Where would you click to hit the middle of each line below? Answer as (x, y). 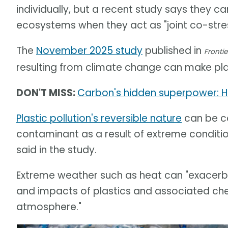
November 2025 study (89, 51)
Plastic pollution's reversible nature (99, 119)
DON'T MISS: (47, 93)
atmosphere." (49, 207)
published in (173, 51)
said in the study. (56, 150)
